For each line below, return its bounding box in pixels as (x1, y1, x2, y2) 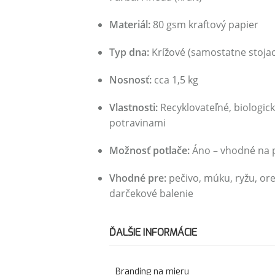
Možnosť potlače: (109, 144, 190, 157)
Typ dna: (109, 45, 149, 59)
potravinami (109, 116, 166, 130)
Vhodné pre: (109, 171, 166, 185)
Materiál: (109, 18, 150, 31)
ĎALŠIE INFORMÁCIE (109, 226, 197, 239)
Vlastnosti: (109, 101, 158, 114)
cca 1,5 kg (151, 73, 198, 87)
